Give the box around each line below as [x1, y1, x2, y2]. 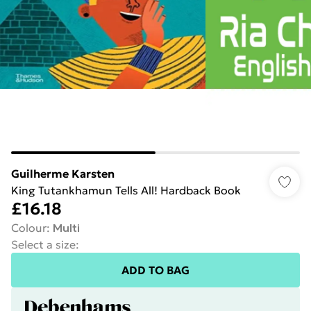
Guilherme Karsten [11, 167, 115, 180]
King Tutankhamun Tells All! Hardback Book [11, 183, 241, 197]
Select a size [11, 237, 76, 251]
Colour [11, 221, 47, 235]
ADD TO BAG [121, 263, 190, 277]
